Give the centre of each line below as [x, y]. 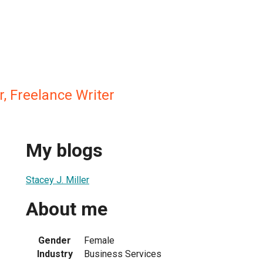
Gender [55, 240]
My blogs [64, 151]
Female [99, 240]
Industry [55, 254]
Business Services [123, 254]
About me [67, 209]
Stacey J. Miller [58, 180]
